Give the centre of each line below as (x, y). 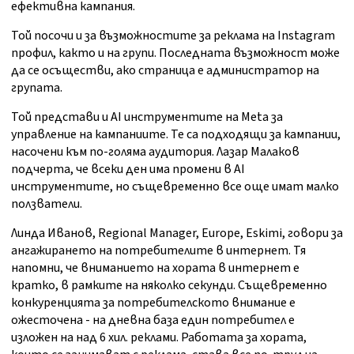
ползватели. (47, 204)
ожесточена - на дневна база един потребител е (153, 320)
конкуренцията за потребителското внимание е (153, 303)
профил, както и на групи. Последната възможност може (175, 53)
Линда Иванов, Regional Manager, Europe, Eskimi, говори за (177, 233)
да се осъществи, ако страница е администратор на (165, 71)
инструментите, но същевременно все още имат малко (175, 187)
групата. (37, 88)
